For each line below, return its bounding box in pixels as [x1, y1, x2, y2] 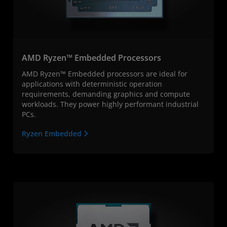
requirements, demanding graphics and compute [22, 89, 190, 99]
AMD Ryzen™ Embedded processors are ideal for [22, 69, 187, 79]
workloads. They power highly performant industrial [22, 99, 199, 109]
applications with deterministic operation [22, 79, 162, 89]
